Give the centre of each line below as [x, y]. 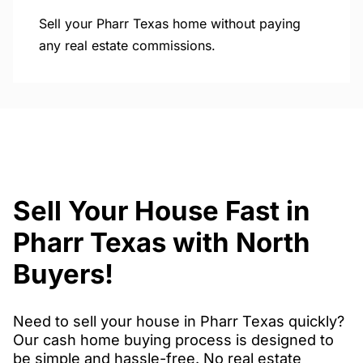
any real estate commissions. [127, 45]
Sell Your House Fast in [162, 211]
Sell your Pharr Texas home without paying [170, 23]
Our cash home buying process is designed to [173, 340]
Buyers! [63, 274]
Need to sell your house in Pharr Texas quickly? [179, 321]
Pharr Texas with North [162, 243]
